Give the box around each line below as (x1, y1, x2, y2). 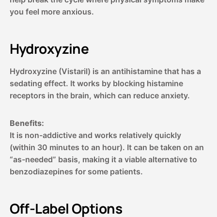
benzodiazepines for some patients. (9, 166, 143, 176)
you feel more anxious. (9, 6, 94, 16)
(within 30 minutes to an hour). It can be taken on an (9, 142, 204, 152)
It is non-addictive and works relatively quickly (9, 130, 181, 140)
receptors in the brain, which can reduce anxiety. (9, 90, 190, 100)
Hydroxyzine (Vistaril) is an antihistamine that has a (9, 66, 201, 76)
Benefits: (9, 118, 44, 128)
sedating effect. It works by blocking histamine (9, 78, 183, 88)
